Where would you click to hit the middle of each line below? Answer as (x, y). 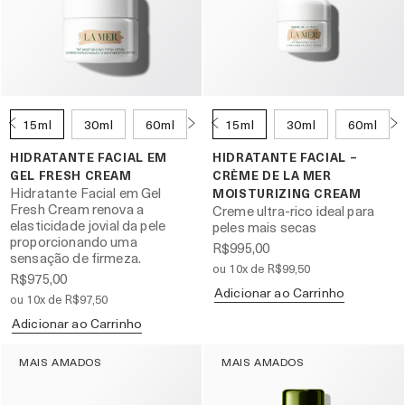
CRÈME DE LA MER (272, 175)
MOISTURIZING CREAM (287, 193)
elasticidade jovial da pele (88, 226)
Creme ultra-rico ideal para (294, 211)
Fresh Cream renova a (77, 209)
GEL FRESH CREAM (71, 175)
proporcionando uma (74, 242)
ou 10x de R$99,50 (262, 268)
